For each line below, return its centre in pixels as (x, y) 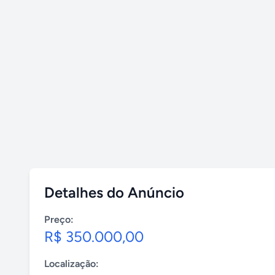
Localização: (72, 264)
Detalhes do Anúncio (114, 192)
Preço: (59, 219)
